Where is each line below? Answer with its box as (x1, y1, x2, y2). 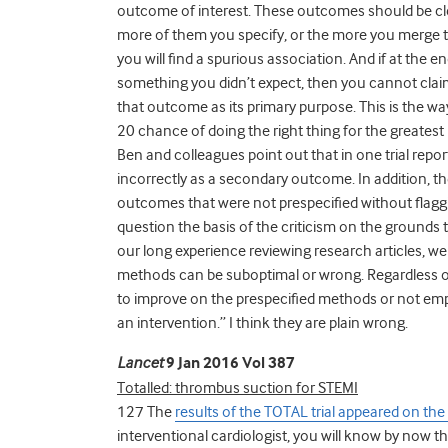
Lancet (117, 353, 163, 372)
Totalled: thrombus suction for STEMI (117, 378, 358, 397)
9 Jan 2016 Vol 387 (163, 353, 295, 373)
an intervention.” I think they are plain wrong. (117, 313, 408, 332)
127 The (117, 402, 175, 421)
